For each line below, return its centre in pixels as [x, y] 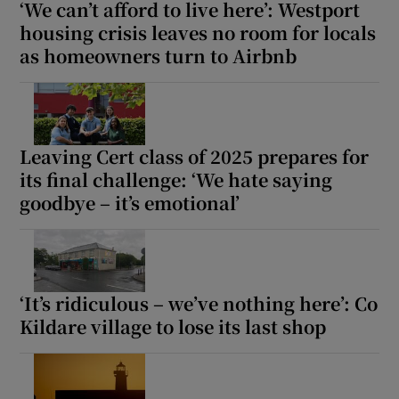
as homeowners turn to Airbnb [159, 55]
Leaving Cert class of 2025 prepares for [195, 156]
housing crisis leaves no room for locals [198, 32]
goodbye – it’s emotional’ [130, 202]
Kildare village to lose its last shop [173, 326]
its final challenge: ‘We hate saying [176, 179]
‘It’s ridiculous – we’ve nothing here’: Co [199, 303]
